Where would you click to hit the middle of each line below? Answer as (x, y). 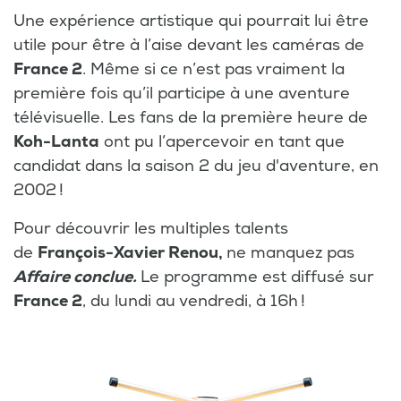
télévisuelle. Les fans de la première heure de (191, 117)
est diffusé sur (318, 277)
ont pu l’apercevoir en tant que (222, 141)
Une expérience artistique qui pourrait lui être (191, 21)
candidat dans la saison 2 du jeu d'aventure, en (196, 166)
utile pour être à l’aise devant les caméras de (189, 45)
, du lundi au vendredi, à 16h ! (194, 301)
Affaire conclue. (77, 277)
